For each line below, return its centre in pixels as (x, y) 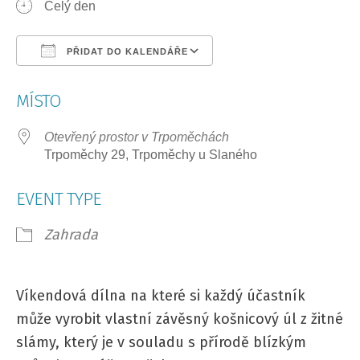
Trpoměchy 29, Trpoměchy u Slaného (151, 154)
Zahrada (71, 234)
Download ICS (86, 82)
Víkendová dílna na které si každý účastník (161, 295)
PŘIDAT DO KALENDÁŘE (126, 51)
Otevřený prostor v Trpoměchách (137, 137)
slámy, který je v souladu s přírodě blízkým (161, 342)
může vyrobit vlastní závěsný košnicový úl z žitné (180, 319)
